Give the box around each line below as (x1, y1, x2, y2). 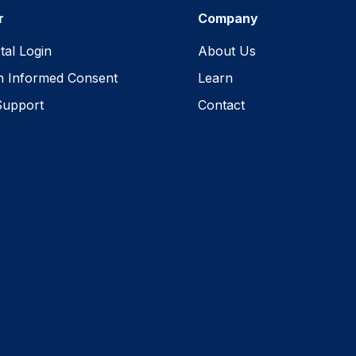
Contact (197, 96, 245, 113)
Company (197, 10, 258, 26)
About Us (197, 42, 256, 59)
